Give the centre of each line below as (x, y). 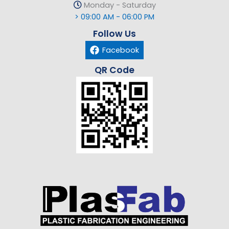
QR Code (114, 70)
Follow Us (114, 34)
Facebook (121, 50)
